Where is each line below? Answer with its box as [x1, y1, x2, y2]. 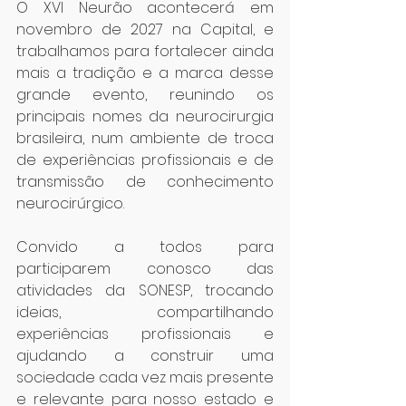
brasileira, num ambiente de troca [16, 128, 274, 149]
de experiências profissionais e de [16, 150, 274, 170]
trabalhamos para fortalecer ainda [16, 41, 274, 62]
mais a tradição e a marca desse [16, 63, 274, 83]
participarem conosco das [16, 258, 274, 279]
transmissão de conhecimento [16, 171, 274, 192]
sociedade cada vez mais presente [16, 367, 274, 388]
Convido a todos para [16, 237, 274, 257]
